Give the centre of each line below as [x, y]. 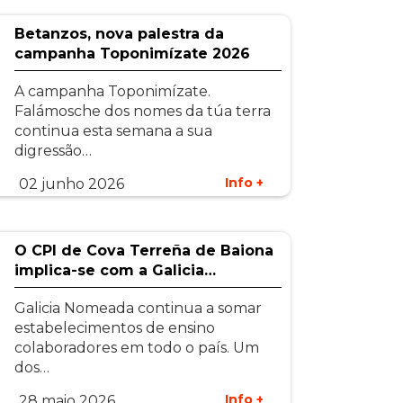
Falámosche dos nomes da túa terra [142, 111]
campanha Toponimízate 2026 [132, 54]
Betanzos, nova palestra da [119, 34]
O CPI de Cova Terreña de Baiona [143, 251]
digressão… [53, 151]
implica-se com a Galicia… [115, 270]
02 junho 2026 [71, 184]
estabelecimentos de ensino [114, 328]
